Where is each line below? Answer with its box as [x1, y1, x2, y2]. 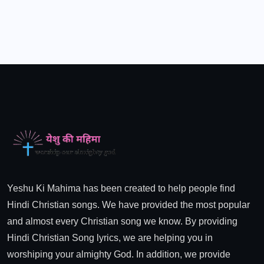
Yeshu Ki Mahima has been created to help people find [7, 183, 235, 193]
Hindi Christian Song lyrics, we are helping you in [7, 232, 213, 243]
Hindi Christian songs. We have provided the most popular [7, 199, 250, 210]
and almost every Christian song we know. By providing [7, 216, 237, 226]
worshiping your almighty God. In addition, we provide [7, 249, 230, 259]
